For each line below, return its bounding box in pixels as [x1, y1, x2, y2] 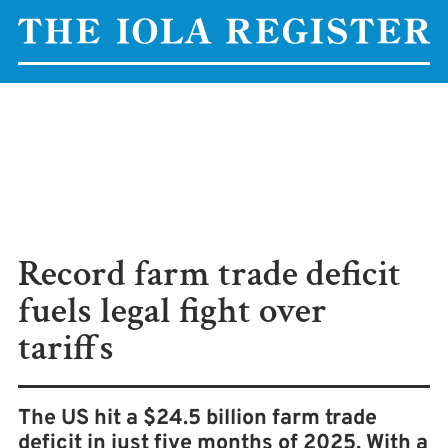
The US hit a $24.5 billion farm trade [18, 405, 377, 432]
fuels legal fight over [18, 287, 327, 335]
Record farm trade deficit [18, 250, 401, 298]
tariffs [18, 324, 114, 372]
